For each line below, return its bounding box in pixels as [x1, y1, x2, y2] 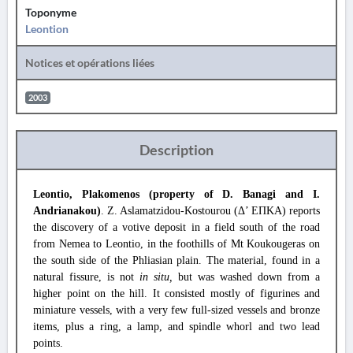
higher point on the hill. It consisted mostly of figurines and [33, 288, 320, 299]
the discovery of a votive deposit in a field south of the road [33, 221, 320, 233]
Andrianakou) [33, 205, 101, 217]
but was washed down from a [178, 271, 320, 283]
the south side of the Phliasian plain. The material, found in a [33, 255, 320, 266]
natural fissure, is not [33, 271, 139, 283]
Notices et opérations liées [25, 56, 154, 69]
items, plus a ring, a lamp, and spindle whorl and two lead [33, 321, 320, 333]
